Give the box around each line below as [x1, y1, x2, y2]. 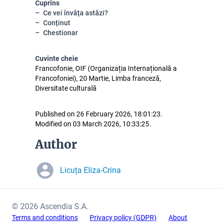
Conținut [43, 19, 70, 27]
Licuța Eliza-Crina [60, 166, 121, 175]
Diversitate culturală [35, 84, 97, 92]
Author [35, 137, 77, 152]
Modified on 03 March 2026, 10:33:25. [35, 120, 151, 128]
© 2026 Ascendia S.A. [12, 202, 88, 211]
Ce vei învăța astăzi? [43, 9, 108, 17]
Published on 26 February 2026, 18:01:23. [35, 110, 163, 118]
